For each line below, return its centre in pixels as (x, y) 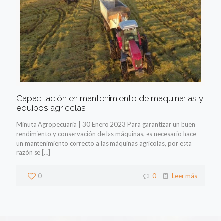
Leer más (184, 176)
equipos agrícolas (51, 108)
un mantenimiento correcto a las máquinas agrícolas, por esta (104, 143)
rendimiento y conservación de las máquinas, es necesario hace (106, 134)
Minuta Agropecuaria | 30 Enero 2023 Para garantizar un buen (106, 125)
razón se (28, 153)
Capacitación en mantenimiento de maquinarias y (110, 98)
